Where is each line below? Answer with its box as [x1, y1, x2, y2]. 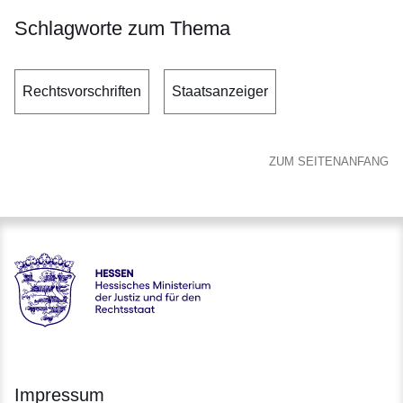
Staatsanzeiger [172, 84, 268, 100]
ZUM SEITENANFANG [269, 155, 389, 169]
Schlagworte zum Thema [14, 17, 230, 40]
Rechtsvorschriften [22, 84, 141, 100]
